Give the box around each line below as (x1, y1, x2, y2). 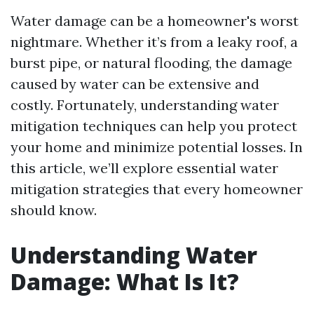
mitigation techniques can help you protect (11, 117, 297, 135)
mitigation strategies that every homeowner (11, 180, 303, 198)
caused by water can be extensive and (11, 75, 259, 93)
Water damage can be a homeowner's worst (11, 12, 299, 29)
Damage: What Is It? (11, 266, 239, 296)
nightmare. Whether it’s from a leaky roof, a (11, 33, 298, 50)
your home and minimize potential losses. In (11, 138, 303, 156)
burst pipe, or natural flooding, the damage (11, 54, 292, 71)
